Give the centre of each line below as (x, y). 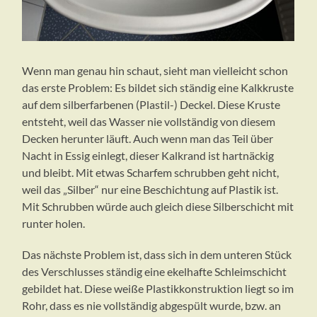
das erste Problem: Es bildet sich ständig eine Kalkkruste (158, 88)
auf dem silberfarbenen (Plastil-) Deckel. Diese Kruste (151, 105)
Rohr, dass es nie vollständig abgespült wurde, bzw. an (152, 306)
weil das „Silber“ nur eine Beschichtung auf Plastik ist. (150, 190)
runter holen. (54, 224)
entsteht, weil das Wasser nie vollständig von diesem (149, 122)
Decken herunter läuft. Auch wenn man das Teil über (148, 139)
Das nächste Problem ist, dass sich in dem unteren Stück (157, 255)
